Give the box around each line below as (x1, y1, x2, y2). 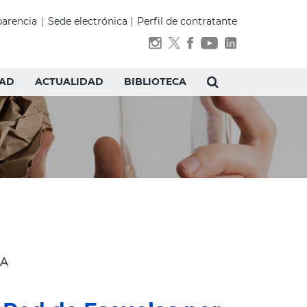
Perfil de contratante (137, 15, 237, 27)
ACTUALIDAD (34, 75, 103, 88)
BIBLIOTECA (123, 75, 186, 88)
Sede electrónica (48, 15, 127, 27)
